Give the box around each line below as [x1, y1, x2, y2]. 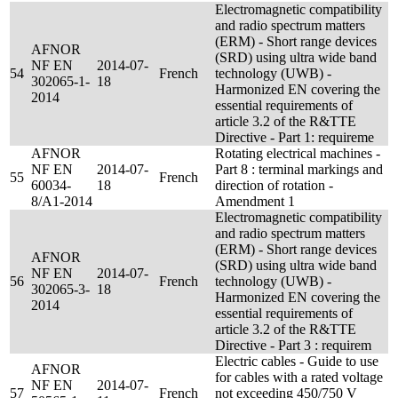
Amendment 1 [215, 194, 295, 209]
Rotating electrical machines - [215, 146, 380, 161]
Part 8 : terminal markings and [215, 162, 383, 177]
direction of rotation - [215, 178, 333, 193]
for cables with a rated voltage [215, 370, 383, 385]
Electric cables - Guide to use [215, 354, 378, 369]
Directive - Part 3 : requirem [215, 338, 371, 353]
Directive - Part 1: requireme [215, 130, 374, 145]
